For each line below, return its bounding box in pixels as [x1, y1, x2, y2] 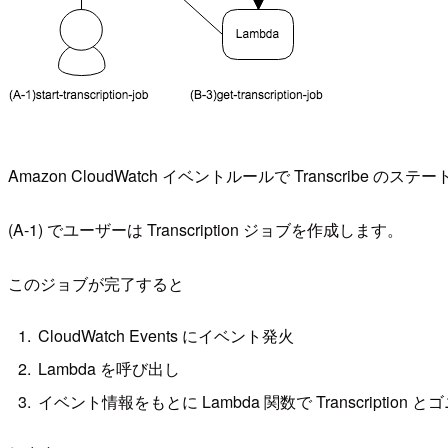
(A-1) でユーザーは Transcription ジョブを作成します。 [8, 218, 403, 242]
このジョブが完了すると [8, 272, 184, 296]
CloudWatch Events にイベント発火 [38, 323, 295, 347]
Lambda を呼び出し [38, 357, 181, 381]
